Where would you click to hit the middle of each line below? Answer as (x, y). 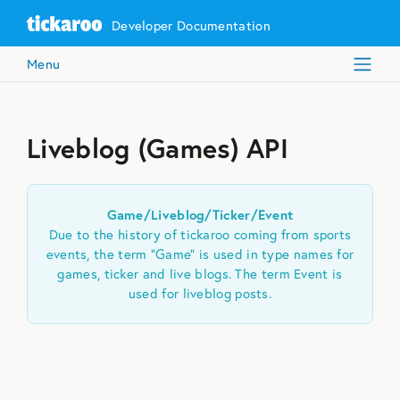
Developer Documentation (191, 26)
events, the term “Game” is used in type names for (200, 254)
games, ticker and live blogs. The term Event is (200, 273)
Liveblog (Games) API (158, 149)
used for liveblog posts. (200, 293)
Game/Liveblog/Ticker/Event (200, 214)
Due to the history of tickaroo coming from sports (200, 234)
